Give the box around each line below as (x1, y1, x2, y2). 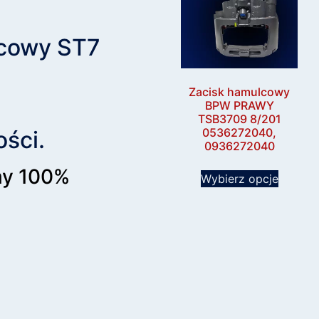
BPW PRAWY (204, 98, 274, 113)
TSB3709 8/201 (197, 112, 281, 127)
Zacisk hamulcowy (189, 85, 290, 100)
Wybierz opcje (200, 172, 278, 187)
